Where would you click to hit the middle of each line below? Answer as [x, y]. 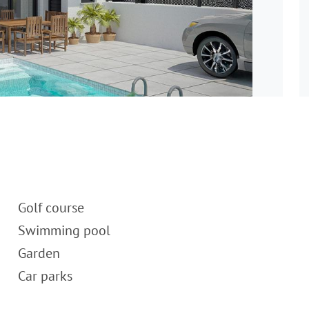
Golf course [51, 208]
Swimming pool [64, 230]
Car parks [45, 276]
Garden [39, 253]
